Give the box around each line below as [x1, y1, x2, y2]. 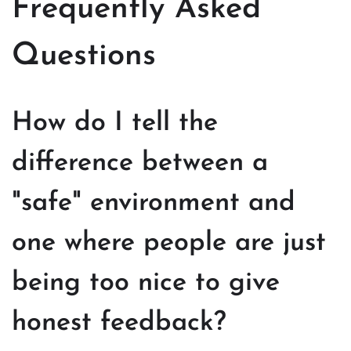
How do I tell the [12, 109, 218, 137]
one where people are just [12, 229, 326, 257]
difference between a [12, 149, 268, 177]
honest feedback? [12, 309, 226, 337]
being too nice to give [12, 269, 280, 297]
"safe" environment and [12, 189, 295, 217]
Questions [12, 40, 156, 72]
